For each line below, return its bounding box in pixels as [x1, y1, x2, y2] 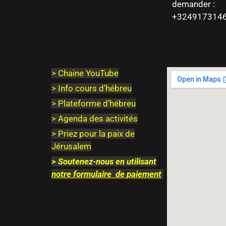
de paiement [116, 169, 161, 180]
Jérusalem [51, 141, 91, 152]
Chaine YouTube [58, 68, 119, 79]
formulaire [73, 169, 114, 180]
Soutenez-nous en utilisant [58, 156, 156, 167]
